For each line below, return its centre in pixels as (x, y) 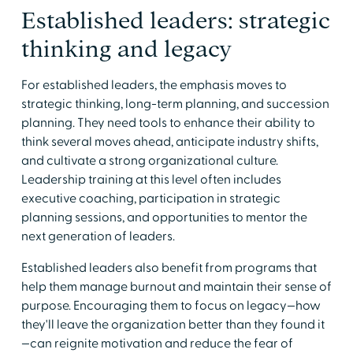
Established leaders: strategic (175, 20)
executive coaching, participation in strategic (150, 198)
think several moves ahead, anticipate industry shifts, (169, 141)
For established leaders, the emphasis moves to (154, 85)
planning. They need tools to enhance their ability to (168, 123)
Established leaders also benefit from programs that (169, 268)
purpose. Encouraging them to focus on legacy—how (171, 305)
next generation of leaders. (98, 236)
